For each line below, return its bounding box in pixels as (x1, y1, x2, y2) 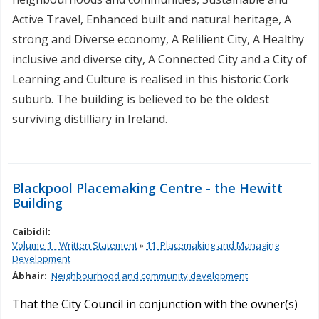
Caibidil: (12, 225, 53, 239)
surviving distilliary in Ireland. (12, 111, 167, 127)
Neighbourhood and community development (51, 269, 248, 283)
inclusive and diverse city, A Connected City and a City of (12, 51, 307, 68)
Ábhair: (12, 269, 49, 283)
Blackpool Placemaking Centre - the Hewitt (12, 179, 283, 197)
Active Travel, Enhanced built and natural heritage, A (12, 11, 291, 28)
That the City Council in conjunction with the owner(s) (12, 296, 298, 313)
